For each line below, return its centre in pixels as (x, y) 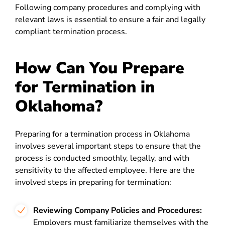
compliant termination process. (71, 32)
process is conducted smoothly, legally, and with (102, 158)
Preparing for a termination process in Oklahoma (102, 134)
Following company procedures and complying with (108, 8)
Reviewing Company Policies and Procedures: (118, 210)
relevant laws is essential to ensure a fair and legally (110, 20)
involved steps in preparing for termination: (93, 182)
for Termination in (85, 87)
